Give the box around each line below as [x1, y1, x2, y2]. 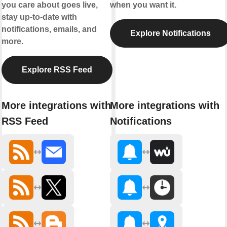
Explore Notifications [130, 29, 211, 38]
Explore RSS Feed [21, 65, 92, 74]
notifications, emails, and [1, 25, 97, 34]
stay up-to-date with [1, 13, 77, 22]
